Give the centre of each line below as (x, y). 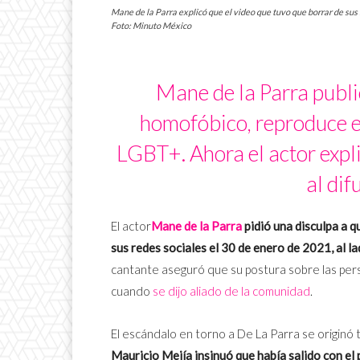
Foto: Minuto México (151, 26)
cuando (132, 291)
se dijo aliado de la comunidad (231, 291)
